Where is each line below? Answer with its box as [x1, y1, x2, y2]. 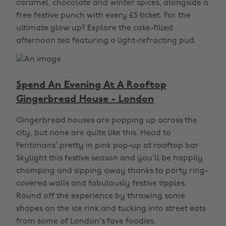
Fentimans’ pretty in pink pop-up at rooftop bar [16, 142, 199, 150]
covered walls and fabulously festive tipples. [16, 180, 187, 188]
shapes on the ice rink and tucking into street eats [16, 205, 206, 213]
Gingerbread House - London [16, 94, 154, 104]
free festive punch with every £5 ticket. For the [16, 12, 191, 20]
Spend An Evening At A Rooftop [16, 80, 166, 90]
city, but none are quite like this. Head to [16, 129, 171, 137]
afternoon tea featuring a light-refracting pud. [16, 37, 196, 45]
